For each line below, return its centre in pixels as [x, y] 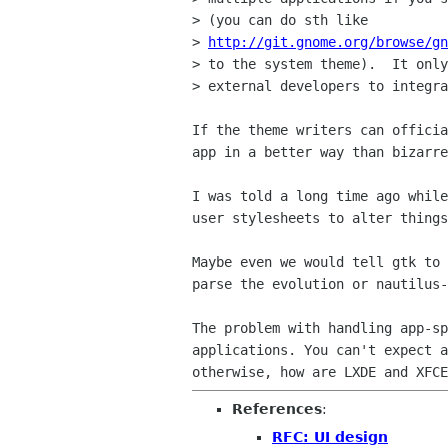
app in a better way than [292, 152]
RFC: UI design [330, 436]
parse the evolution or [284, 284]
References [277, 409]
